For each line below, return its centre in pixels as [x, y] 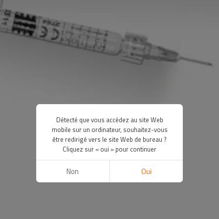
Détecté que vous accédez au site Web [109, 120]
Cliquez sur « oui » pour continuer [109, 149]
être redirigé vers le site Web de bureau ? [109, 139]
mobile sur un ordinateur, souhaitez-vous [109, 129]
